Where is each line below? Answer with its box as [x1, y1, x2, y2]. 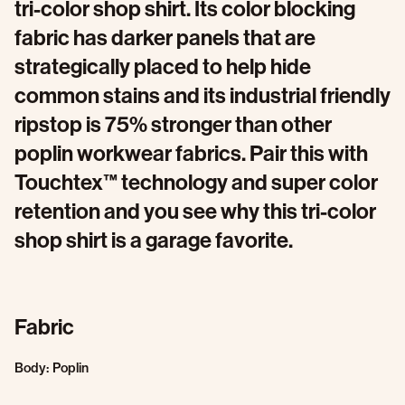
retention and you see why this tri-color [14, 197, 376, 224]
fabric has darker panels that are [14, 24, 316, 51]
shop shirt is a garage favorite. [14, 226, 293, 253]
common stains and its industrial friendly [14, 81, 391, 108]
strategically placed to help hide [14, 52, 311, 80]
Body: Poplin [14, 360, 89, 376]
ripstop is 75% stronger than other [14, 110, 332, 137]
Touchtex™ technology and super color [14, 168, 378, 195]
